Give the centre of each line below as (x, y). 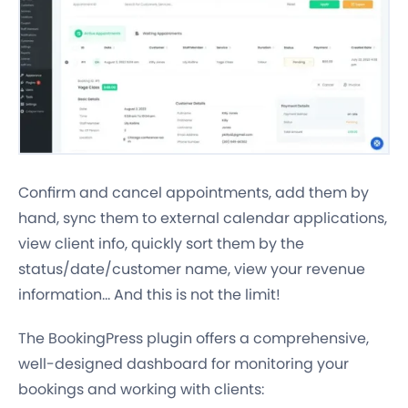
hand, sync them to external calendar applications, (203, 218)
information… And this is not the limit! (149, 294)
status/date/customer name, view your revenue (192, 269)
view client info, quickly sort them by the (161, 243)
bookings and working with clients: (141, 389)
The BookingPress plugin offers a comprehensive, (194, 338)
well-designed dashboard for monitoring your (184, 363)
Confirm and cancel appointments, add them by (194, 192)
